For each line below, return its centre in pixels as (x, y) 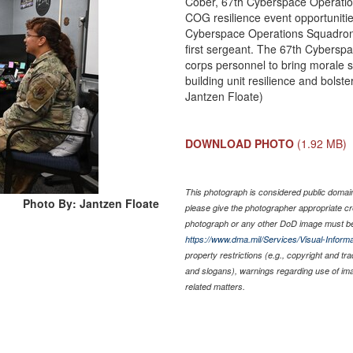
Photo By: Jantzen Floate (91, 203)
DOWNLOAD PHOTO (240, 143)
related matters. (216, 286)
